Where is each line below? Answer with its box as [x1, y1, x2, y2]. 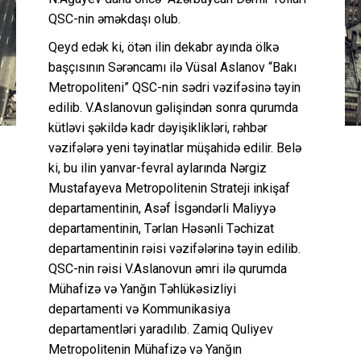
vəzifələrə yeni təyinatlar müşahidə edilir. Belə [48, 139, 301, 156]
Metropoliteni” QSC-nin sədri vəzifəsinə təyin [48, 79, 301, 95]
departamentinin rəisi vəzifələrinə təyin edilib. [48, 240, 301, 256]
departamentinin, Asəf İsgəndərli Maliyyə [48, 200, 276, 216]
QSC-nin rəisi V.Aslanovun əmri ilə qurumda [48, 260, 287, 276]
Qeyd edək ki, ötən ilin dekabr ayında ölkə [48, 39, 279, 55]
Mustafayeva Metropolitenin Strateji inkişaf [48, 180, 290, 196]
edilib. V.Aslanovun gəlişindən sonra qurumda [48, 99, 298, 115]
